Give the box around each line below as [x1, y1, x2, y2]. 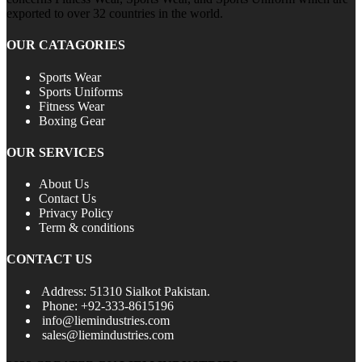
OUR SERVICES [6, 145, 104, 159]
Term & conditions [39, 221, 134, 235]
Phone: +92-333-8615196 [42, 298, 174, 313]
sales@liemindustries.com [42, 327, 174, 342]
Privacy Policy [39, 206, 113, 221]
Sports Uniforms [39, 84, 123, 99]
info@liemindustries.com [42, 313, 170, 327]
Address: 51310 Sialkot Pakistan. [41, 284, 210, 298]
